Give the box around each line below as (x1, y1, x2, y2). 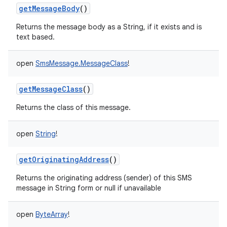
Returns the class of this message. (16, 103, 131, 112)
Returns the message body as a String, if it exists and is (16, 22, 202, 31)
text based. (16, 32, 55, 42)
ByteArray (35, 210, 68, 219)
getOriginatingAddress (19, 155, 109, 164)
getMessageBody (19, 4, 80, 13)
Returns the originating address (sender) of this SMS (16, 173, 192, 182)
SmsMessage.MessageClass (35, 59, 128, 68)
